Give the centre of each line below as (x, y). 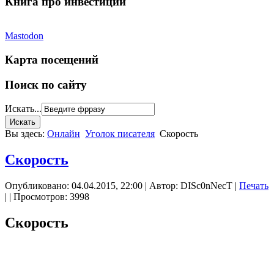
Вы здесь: (26, 134)
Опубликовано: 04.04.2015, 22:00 (74, 186)
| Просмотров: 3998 (49, 197)
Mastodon (24, 36)
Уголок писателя (120, 134)
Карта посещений (52, 60)
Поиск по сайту (46, 84)
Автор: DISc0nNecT (191, 186)
